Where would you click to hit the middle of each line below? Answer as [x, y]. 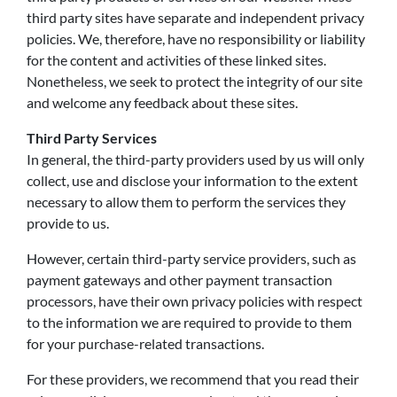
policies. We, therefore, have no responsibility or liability [196, 39]
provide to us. [68, 223]
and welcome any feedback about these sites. [162, 102]
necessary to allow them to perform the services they [186, 202]
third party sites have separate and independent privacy [195, 17]
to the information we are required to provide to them [189, 322]
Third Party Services [92, 138]
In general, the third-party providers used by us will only [195, 159]
